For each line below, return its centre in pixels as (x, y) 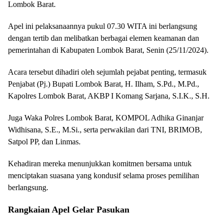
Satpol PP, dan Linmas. (44, 142)
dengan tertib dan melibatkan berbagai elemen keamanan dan (104, 38)
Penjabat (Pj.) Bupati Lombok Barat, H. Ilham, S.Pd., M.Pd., (104, 84)
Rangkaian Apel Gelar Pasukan (69, 210)
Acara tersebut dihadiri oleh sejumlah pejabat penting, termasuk (107, 72)
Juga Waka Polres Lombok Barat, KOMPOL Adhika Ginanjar (106, 118)
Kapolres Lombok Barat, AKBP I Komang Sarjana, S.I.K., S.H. (109, 96)
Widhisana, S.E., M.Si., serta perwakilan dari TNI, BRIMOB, (105, 130)
